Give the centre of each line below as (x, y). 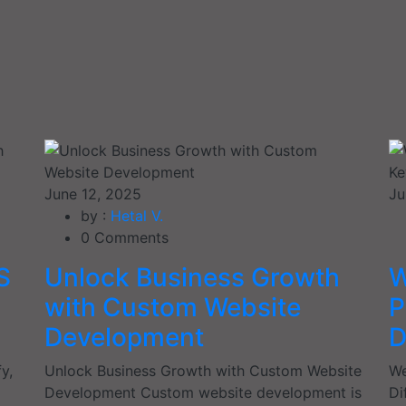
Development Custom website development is (203, 392)
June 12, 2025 (93, 193)
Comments (129, 237)
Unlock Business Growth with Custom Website (203, 370)
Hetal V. (137, 215)
